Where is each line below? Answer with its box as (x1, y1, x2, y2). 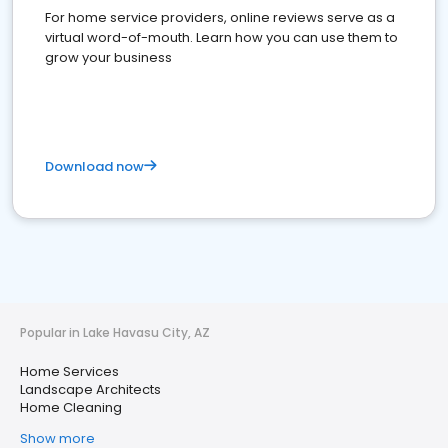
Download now (45, 157, 144, 176)
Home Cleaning (20, 398, 122, 417)
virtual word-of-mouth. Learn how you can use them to (45, 28, 398, 47)
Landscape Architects (20, 380, 161, 399)
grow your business (45, 48, 172, 67)
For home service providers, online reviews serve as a (45, 8, 395, 27)
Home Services (20, 362, 119, 381)
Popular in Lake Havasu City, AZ (20, 324, 210, 341)
